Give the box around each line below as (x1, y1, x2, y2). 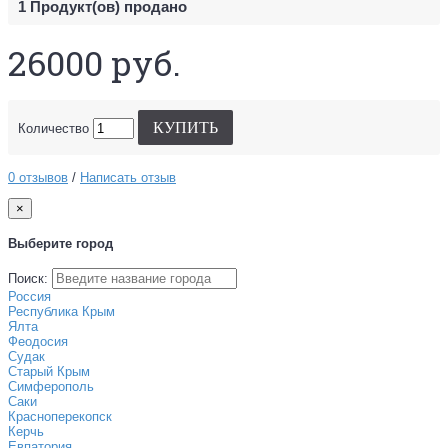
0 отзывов (8, 169, 68, 185)
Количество (18, 120, 89, 136)
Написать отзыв (80, 169, 176, 185)
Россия (8, 289, 51, 305)
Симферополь (8, 379, 94, 395)
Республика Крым (8, 304, 115, 320)
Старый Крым (8, 364, 90, 380)
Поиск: (8, 271, 48, 287)
